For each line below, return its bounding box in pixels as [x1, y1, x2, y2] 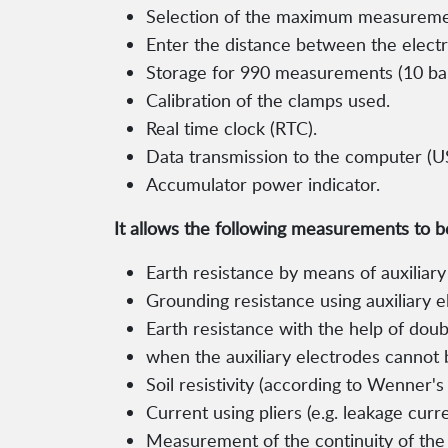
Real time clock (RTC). [146, 116, 317, 141]
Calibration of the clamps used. [146, 88, 390, 113]
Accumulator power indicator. [146, 172, 380, 197]
